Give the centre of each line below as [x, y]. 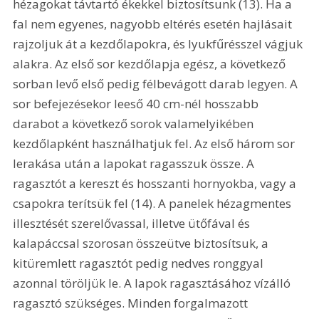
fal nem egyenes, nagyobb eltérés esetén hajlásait [154, 23]
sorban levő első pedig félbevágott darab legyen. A [157, 83]
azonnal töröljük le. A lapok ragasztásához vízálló [153, 283]
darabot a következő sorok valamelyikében [135, 123]
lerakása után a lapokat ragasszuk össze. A [135, 163]
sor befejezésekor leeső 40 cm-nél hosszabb [137, 103]
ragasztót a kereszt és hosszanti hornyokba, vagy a [156, 183]
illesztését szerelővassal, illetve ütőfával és [133, 223]
